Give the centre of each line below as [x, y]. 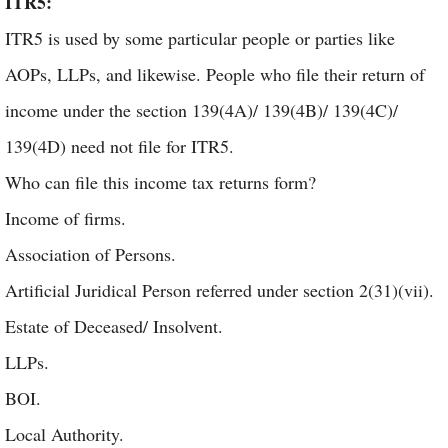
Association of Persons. [90, 254]
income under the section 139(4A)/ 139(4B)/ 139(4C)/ [201, 110]
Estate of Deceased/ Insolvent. [114, 326]
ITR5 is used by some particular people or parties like [200, 38]
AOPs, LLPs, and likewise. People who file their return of [215, 74]
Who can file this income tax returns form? [160, 182]
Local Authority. [64, 434]
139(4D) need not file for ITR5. [119, 146]
